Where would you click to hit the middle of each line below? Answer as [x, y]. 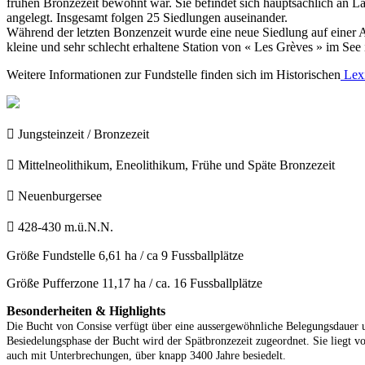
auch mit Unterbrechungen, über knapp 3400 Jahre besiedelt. [146, 355]
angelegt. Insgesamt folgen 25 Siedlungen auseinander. [147, 17]
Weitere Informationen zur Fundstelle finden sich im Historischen [174, 74]
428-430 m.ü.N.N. [66, 226]
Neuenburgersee [60, 196]
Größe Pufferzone [54, 283]
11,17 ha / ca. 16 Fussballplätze [182, 283]
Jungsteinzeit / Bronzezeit [84, 134]
